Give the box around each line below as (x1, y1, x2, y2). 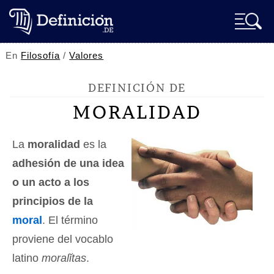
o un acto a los (12, 176, 89, 188)
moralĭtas (42, 252, 86, 264)
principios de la (12, 195, 93, 207)
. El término (42, 214, 98, 226)
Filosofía (21, 50, 61, 61)
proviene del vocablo (12, 233, 113, 245)
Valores (69, 50, 104, 61)
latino (12, 252, 42, 264)
